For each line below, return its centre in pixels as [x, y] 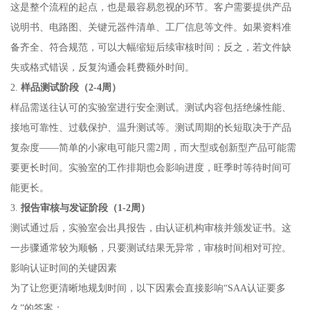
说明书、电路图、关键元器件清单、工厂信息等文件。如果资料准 [151, 27]
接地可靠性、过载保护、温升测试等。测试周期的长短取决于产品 [151, 127]
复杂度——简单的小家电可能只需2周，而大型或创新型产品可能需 [153, 147]
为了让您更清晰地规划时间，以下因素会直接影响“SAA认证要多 [148, 288]
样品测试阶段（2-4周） [71, 87]
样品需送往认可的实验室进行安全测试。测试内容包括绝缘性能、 [151, 107]
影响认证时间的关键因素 [63, 267]
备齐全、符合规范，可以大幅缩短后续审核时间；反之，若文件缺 [151, 47]
